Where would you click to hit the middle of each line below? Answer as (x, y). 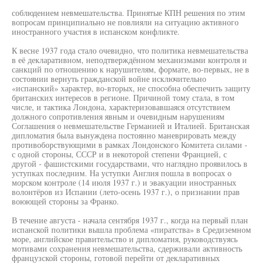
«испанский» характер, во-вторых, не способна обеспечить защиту (131, 88)
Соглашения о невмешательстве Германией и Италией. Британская (131, 126)
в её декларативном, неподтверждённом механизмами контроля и (129, 60)
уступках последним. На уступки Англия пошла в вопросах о (122, 173)
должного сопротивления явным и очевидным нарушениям (118, 116)
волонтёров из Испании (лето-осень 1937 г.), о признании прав (126, 192)
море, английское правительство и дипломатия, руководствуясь (125, 239)
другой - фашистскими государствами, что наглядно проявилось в (130, 164)
